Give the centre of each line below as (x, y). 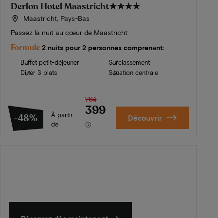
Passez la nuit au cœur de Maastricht (69, 33)
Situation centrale (133, 73)
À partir (62, 115)
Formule (26, 48)
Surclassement (129, 63)
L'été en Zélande (62, 161)
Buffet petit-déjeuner (50, 63)
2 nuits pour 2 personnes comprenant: (103, 48)
